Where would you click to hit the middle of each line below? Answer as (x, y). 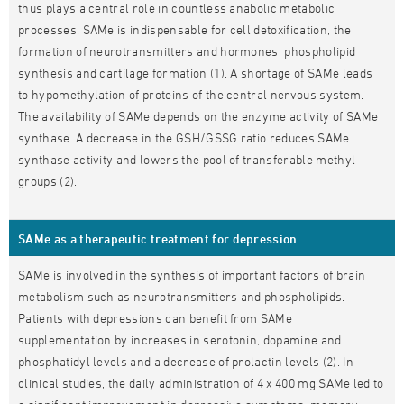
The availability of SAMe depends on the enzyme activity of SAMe (198, 116)
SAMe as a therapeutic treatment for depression (158, 239)
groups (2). (48, 181)
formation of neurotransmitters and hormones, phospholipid (187, 51)
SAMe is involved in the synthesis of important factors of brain (192, 275)
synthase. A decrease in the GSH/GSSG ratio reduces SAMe (184, 138)
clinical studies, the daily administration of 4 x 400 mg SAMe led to (201, 383)
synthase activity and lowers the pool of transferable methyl (187, 159)
